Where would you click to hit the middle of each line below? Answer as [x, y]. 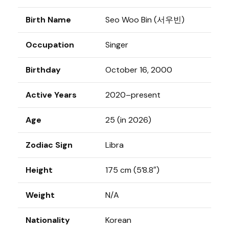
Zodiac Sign [49, 145]
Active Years [51, 95]
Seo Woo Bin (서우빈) [145, 20]
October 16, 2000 [139, 70]
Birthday [43, 70]
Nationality [48, 220]
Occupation [50, 45]
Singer [117, 45]
